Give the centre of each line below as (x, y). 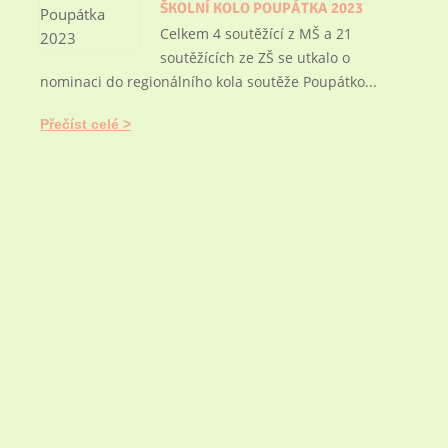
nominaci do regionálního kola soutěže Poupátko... (208, 81)
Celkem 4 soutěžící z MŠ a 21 (256, 33)
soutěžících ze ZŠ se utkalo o (255, 57)
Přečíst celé (79, 124)
